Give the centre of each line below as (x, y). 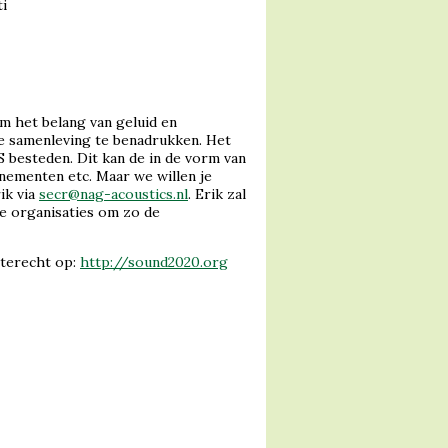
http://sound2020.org (154, 261)
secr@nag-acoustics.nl (113, 193)
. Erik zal (217, 193)
